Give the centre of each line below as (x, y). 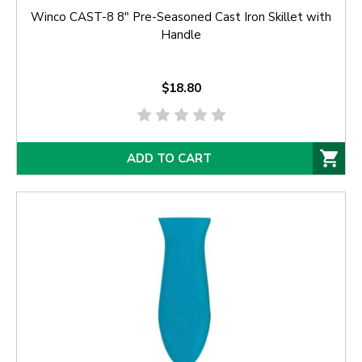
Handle (181, 35)
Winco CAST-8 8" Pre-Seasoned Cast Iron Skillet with (181, 17)
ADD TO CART (169, 158)
